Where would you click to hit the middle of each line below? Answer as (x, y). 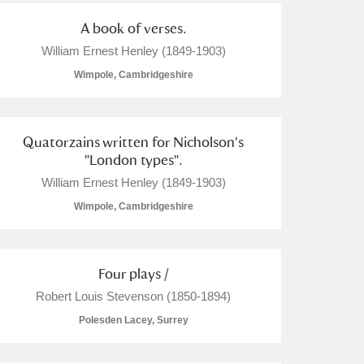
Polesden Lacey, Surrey (133, 320)
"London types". (133, 160)
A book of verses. (133, 28)
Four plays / (133, 273)
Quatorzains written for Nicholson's (133, 142)
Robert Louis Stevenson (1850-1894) (133, 296)
